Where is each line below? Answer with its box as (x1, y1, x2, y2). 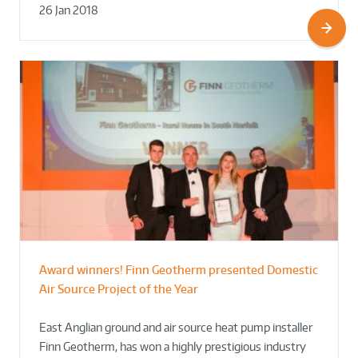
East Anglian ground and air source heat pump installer (39, 320, 312, 334)
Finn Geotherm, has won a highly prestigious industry (39, 339, 306, 353)
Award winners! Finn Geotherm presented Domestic (39, 262, 318, 276)
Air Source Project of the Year (39, 281, 198, 296)
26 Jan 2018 (39, 3, 98, 18)
